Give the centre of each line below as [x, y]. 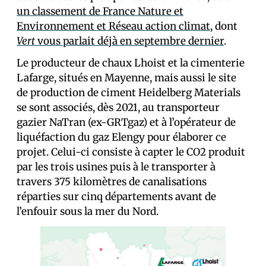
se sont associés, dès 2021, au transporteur [118, 107]
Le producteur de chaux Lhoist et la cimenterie [131, 63]
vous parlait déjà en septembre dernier [129, 41]
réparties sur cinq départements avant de [116, 197]
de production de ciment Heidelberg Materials [129, 93]
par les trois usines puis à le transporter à [116, 167]
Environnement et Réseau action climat [113, 26]
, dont [224, 26]
